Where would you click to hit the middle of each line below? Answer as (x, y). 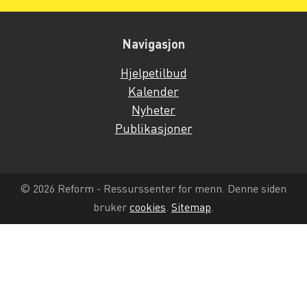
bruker (111, 208)
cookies (148, 208)
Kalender (153, 93)
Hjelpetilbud (153, 74)
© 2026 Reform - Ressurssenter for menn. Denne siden (153, 190)
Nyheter (153, 111)
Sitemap (191, 208)
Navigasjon (153, 46)
